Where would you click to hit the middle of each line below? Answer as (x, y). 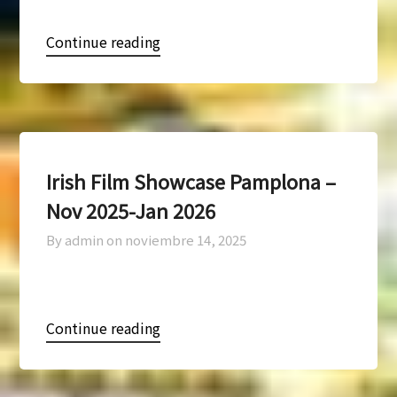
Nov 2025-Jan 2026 (131, 210)
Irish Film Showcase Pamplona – (191, 180)
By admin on (85, 239)
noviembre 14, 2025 (186, 239)
